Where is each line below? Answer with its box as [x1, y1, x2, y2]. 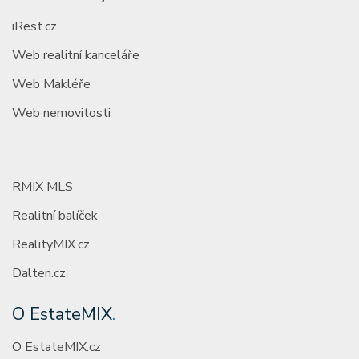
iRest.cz [12, 18, 57, 36]
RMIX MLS [12, 178, 73, 196]
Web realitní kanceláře [12, 46, 139, 65]
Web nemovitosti [12, 104, 111, 123]
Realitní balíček [12, 207, 98, 225]
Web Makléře [12, 75, 91, 94]
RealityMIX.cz [12, 236, 90, 254]
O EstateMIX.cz [12, 338, 101, 357]
